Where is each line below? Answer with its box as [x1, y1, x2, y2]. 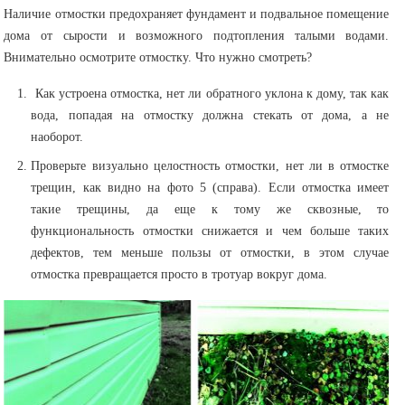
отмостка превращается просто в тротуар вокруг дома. [31, 267, 328, 281]
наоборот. [31, 129, 84, 144]
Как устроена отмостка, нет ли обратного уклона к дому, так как [31, 86, 390, 100]
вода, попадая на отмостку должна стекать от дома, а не [31, 108, 390, 122]
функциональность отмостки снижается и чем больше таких [31, 223, 390, 238]
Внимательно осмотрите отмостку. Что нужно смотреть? [4, 50, 313, 64]
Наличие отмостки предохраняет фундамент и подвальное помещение [4, 6, 390, 21]
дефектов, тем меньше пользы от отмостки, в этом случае [31, 245, 390, 259]
